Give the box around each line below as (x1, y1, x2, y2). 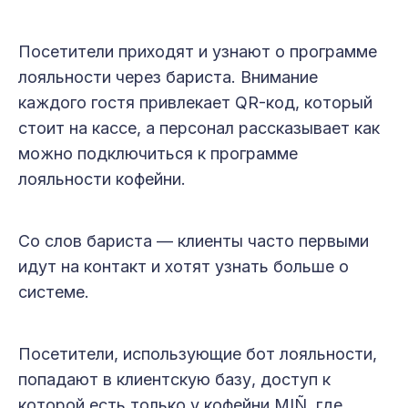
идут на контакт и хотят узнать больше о (18, 257, 349, 277)
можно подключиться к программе (18, 144, 298, 164)
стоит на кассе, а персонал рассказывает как (18, 118, 380, 138)
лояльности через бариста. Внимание (18, 67, 318, 87)
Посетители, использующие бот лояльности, (18, 344, 377, 364)
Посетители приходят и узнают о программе (18, 42, 377, 62)
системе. (18, 282, 89, 302)
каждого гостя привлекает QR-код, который (18, 93, 372, 113)
